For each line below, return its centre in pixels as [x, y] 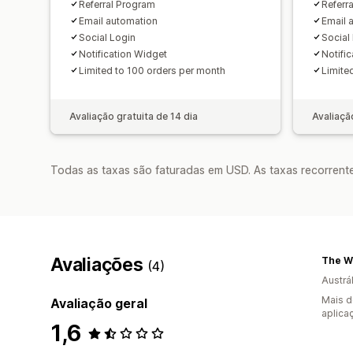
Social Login [107, 37]
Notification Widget [123, 54]
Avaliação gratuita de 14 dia [134, 116]
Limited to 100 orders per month [152, 70]
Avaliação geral [99, 303]
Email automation [118, 20]
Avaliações [99, 264]
